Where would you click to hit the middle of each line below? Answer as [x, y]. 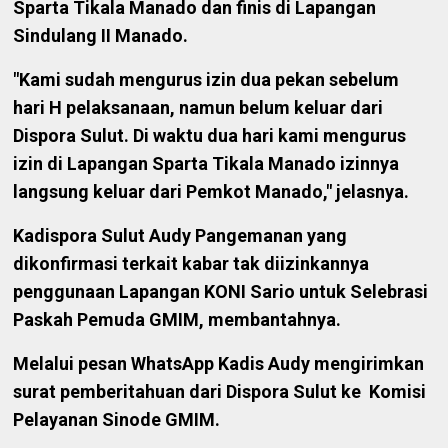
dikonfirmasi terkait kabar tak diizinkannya [191, 264]
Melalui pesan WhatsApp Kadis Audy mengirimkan [219, 364]
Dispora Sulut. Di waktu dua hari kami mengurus [210, 136]
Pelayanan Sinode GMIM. [117, 420]
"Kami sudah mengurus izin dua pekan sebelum [206, 80]
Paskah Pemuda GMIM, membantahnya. [177, 320]
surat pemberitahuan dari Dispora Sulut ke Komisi [220, 392]
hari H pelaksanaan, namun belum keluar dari [198, 108]
